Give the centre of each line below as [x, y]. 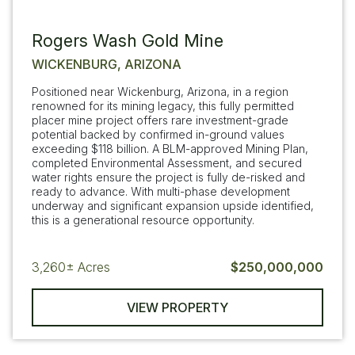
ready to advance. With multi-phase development [161, 192]
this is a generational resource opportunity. [143, 220]
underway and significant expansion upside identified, [173, 206]
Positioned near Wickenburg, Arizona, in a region [160, 92]
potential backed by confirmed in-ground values [158, 135]
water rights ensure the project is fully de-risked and [168, 177]
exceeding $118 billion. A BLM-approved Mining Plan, [170, 149]
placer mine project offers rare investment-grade [160, 120]
